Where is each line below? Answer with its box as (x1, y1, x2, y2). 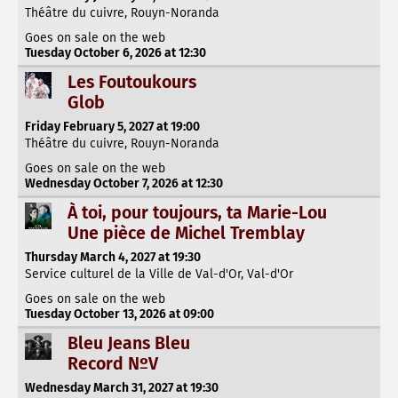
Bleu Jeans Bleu (68, 332, 190, 354)
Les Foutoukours (68, 72, 196, 93)
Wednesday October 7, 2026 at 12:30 (25, 176, 223, 192)
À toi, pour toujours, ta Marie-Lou (68, 203, 327, 224)
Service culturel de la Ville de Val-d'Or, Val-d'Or (25, 266, 293, 282)
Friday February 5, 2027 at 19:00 (25, 119, 200, 135)
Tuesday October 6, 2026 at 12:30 (25, 45, 206, 61)
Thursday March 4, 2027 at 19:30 (25, 249, 201, 265)
